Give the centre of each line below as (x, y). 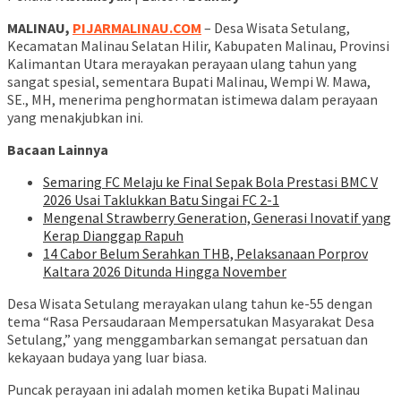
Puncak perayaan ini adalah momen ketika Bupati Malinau (183, 390)
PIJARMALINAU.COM (137, 28)
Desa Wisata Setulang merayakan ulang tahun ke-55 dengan (190, 304)
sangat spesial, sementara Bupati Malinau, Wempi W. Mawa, (189, 82)
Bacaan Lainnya (58, 150)
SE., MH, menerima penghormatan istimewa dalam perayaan (192, 100)
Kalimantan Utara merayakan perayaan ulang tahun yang (182, 64)
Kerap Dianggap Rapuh (113, 236)
